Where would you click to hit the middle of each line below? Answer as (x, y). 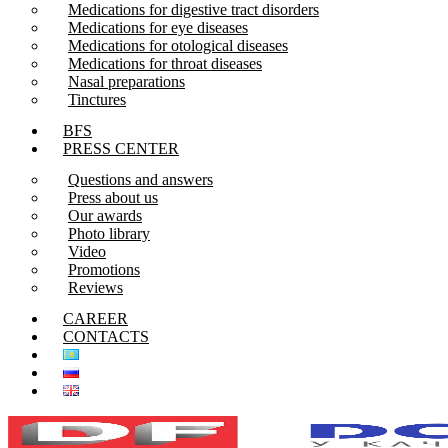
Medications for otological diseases (178, 45)
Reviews (95, 287)
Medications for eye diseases (158, 27)
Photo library (109, 233)
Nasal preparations (126, 81)
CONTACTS (106, 336)
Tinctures (97, 99)
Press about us (113, 197)
